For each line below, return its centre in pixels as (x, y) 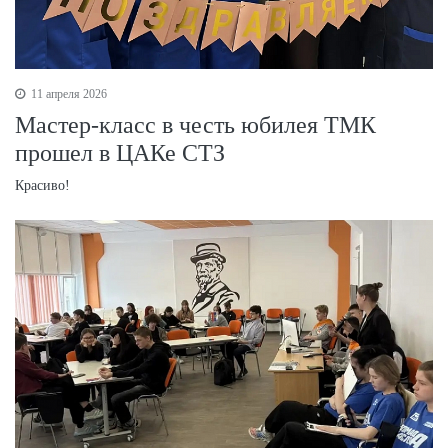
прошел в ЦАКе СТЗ (120, 153)
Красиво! (42, 186)
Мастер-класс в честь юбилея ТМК (195, 125)
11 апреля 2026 (67, 94)
